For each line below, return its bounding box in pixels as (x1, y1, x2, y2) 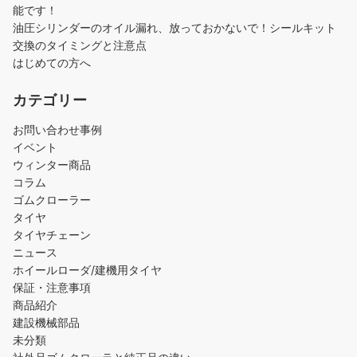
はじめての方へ (13, 56, 91, 70)
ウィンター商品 (13, 158, 91, 172)
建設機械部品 (13, 316, 80, 330)
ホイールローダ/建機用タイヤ (13, 263, 162, 277)
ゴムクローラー (13, 193, 91, 207)
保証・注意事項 (13, 280, 91, 295)
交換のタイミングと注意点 (13, 38, 147, 53)
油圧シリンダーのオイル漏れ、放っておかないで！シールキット (13, 21, 336, 35)
